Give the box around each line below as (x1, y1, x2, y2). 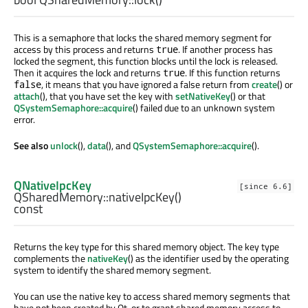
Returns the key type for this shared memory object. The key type (14, 239, 279, 254)
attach (14, 88, 40, 103)
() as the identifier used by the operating (128, 250, 289, 265)
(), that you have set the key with (40, 88, 175, 103)
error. (14, 111, 35, 126)
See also (14, 137, 50, 153)
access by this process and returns (14, 41, 156, 56)
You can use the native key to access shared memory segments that (14, 288, 290, 303)
